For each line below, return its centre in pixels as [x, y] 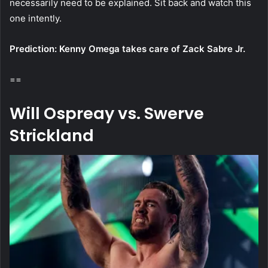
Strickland [52, 136]
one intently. [36, 19]
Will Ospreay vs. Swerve [107, 114]
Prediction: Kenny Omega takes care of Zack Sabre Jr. [127, 49]
